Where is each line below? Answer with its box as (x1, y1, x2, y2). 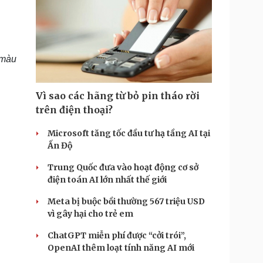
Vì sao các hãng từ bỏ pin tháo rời (36, 90, 200, 102)
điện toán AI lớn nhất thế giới (48, 174, 167, 185)
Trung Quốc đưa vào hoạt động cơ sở (48, 162, 198, 173)
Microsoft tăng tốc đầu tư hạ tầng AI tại (48, 128, 210, 139)
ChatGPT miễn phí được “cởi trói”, (48, 230, 186, 241)
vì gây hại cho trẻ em (48, 208, 133, 219)
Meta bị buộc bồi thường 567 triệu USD (48, 196, 205, 207)
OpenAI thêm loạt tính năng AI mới (48, 242, 194, 253)
